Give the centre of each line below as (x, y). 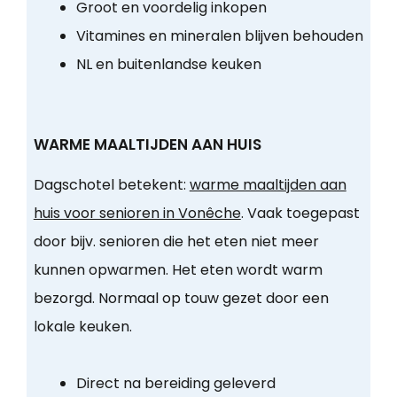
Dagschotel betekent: (111, 185)
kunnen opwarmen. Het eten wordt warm (178, 270)
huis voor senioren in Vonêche (137, 214)
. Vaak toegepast (300, 214)
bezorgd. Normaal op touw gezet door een (181, 299)
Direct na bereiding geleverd (175, 384)
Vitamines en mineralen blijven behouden (219, 36)
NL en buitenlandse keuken (168, 65)
